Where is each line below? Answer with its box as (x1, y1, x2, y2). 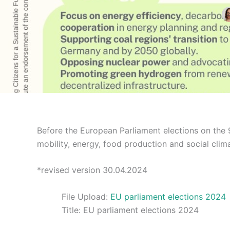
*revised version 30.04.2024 (37, 165, 147, 176)
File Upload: (62, 191, 108, 202)
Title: (62, 204, 81, 215)
